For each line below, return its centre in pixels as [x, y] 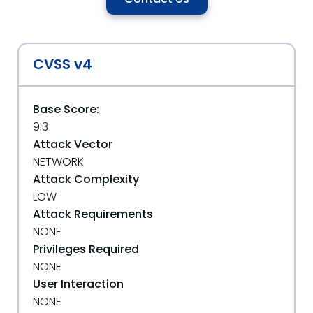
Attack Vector [73, 144]
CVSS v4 [63, 64]
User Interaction [78, 284]
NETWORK [58, 162]
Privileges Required [86, 249]
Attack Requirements [93, 214]
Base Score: [66, 109]
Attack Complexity [86, 179]
